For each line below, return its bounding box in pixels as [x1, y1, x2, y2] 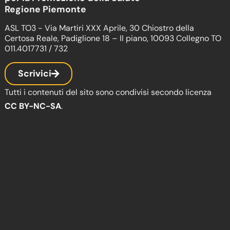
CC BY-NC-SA [5, 100, 62, 111]
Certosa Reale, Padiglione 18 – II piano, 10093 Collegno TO [5, 32, 222, 44]
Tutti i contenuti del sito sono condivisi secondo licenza [5, 86, 212, 98]
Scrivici [18, 67, 52, 79]
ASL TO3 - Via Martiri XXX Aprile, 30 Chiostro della [5, 22, 195, 33]
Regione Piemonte [5, 3, 87, 15]
